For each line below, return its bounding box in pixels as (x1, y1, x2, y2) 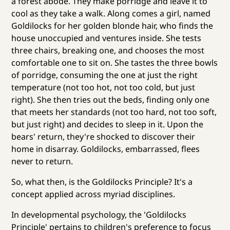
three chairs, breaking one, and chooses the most (11, 44, 205, 56)
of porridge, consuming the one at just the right (11, 69, 198, 81)
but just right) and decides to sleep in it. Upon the (11, 118, 204, 130)
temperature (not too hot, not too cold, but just (11, 81, 196, 93)
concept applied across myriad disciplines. (11, 188, 176, 200)
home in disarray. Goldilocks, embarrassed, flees (11, 143, 200, 155)
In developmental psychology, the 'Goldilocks (11, 208, 187, 220)
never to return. (11, 155, 73, 167)
